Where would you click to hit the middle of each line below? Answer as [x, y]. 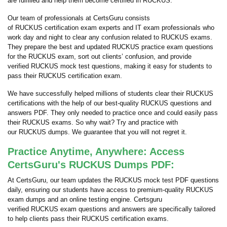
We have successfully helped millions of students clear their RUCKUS [110, 93]
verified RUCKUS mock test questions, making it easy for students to [110, 66]
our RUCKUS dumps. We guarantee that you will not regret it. [97, 132]
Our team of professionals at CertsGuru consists [79, 18]
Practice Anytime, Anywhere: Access [96, 152]
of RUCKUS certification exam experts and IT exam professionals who [111, 28]
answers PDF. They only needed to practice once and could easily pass [113, 113]
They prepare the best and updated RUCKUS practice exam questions [110, 47]
